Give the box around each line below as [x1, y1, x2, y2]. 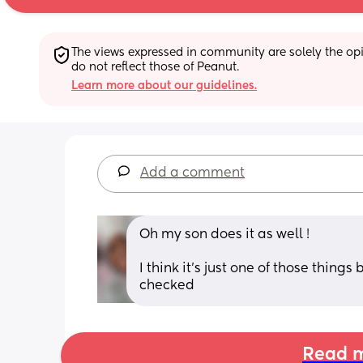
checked [139, 279, 194, 293]
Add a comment [140, 166, 245, 180]
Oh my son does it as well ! [139, 228, 310, 241]
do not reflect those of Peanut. [71, 61, 239, 73]
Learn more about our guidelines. [71, 79, 257, 92]
